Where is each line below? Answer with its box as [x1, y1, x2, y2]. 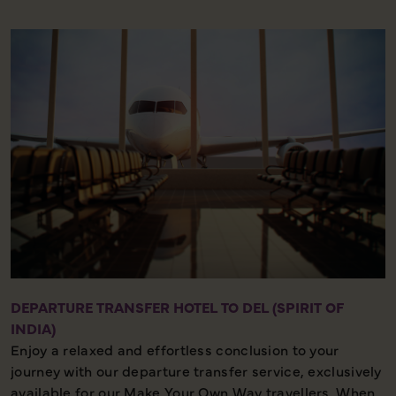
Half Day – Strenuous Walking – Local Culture [11, 4, 320, 24]
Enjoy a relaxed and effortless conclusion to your [11, 339, 339, 359]
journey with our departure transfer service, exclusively [11, 360, 382, 380]
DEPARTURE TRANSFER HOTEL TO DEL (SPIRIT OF [11, 296, 344, 316]
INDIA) [11, 317, 56, 338]
